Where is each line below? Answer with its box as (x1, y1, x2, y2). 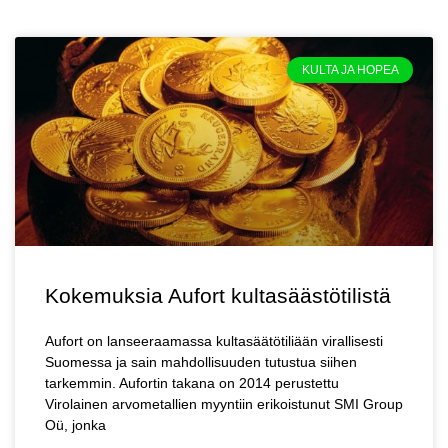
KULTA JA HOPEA (301, 63, 399, 78)
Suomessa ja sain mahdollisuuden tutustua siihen (45, 354, 357, 370)
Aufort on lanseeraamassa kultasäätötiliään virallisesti (45, 333, 383, 349)
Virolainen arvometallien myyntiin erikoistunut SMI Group (45, 396, 403, 412)
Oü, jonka (45, 417, 106, 433)
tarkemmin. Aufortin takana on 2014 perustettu (45, 375, 339, 391)
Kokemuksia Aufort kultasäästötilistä (45, 284, 391, 307)
